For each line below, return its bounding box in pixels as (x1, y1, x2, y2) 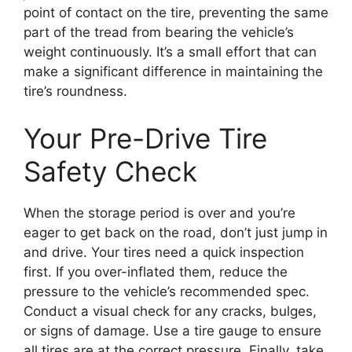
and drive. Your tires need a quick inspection (24, 244, 304, 260)
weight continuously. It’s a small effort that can (24, 44, 317, 60)
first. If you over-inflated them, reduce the (24, 263, 288, 280)
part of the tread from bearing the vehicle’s (24, 24, 294, 40)
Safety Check (24, 154, 197, 188)
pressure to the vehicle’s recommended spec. (24, 283, 310, 299)
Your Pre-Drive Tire (24, 121, 267, 155)
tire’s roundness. (24, 83, 127, 99)
